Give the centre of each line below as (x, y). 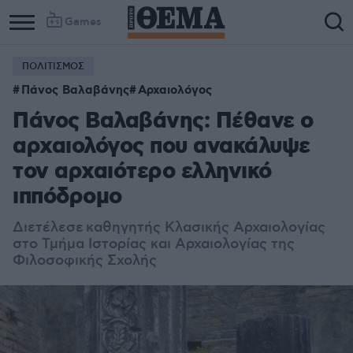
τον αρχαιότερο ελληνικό (142, 172)
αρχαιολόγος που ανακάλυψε (162, 147)
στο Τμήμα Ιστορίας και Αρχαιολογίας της (154, 244)
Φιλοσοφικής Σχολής (85, 261)
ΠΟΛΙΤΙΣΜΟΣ (53, 67)
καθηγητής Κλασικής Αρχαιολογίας (206, 228)
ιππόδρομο (67, 197)
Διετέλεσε (49, 228)
